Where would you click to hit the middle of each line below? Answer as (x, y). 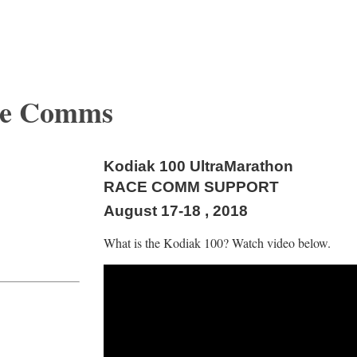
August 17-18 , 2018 (176, 211)
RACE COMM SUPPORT (191, 187)
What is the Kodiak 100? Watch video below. (217, 243)
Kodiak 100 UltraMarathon (198, 166)
